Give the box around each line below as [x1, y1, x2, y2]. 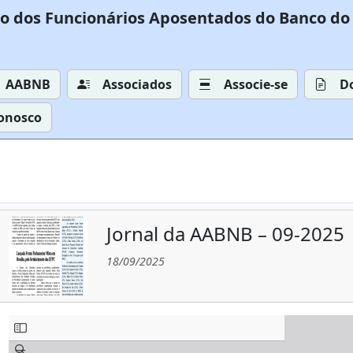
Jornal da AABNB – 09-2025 [106, 221, 344, 247]
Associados [102, 76, 172, 93]
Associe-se [224, 76, 288, 93]
